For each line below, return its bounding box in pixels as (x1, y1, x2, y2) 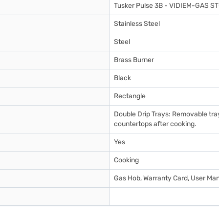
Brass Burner (114, 56, 154, 64)
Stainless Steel (114, 20, 160, 28)
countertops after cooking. (114, 120, 197, 128)
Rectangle (114, 92, 146, 100)
